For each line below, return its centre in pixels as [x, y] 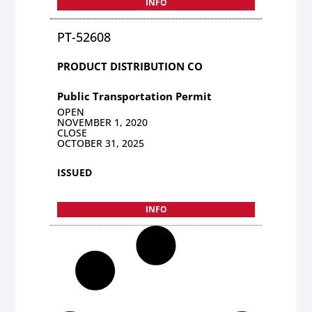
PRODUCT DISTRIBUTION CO [130, 66]
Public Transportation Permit [135, 96]
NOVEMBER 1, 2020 [103, 122]
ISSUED [75, 172]
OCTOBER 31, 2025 [101, 143]
